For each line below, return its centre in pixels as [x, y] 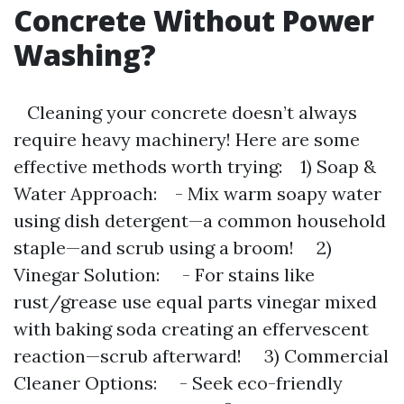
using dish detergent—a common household [200, 220]
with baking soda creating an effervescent [191, 329]
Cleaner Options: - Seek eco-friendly [178, 383]
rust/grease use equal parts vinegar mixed [195, 302]
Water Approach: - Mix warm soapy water [197, 193]
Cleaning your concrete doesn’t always [185, 112]
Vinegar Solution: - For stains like [164, 275]
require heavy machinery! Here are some [187, 139]
